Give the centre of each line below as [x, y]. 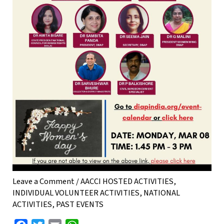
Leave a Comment [44, 182]
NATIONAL [162, 193]
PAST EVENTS [80, 205]
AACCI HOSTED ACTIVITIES [127, 182]
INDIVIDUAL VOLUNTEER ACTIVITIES [76, 193]
